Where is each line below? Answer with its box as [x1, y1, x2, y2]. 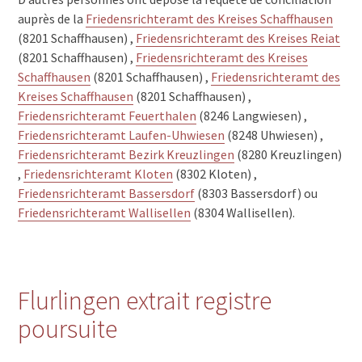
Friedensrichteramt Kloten [23, 165, 174, 182]
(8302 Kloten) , [173, 165, 258, 182]
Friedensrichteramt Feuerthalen [18, 107, 197, 124]
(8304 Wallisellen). [191, 204, 296, 221]
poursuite [18, 312, 118, 345]
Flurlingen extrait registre [18, 284, 272, 317]
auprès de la [18, 10, 86, 27]
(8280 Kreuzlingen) [234, 145, 343, 162]
